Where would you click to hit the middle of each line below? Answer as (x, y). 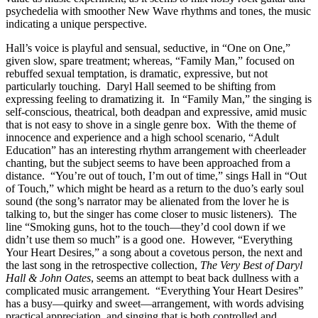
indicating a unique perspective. (76, 23)
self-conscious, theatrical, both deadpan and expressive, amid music (156, 111)
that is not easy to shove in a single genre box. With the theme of (151, 124)
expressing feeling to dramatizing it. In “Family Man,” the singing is (159, 99)
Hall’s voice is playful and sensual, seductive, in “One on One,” (148, 48)
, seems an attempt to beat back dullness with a (195, 278)
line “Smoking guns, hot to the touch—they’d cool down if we (146, 226)
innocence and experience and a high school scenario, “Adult (142, 137)
